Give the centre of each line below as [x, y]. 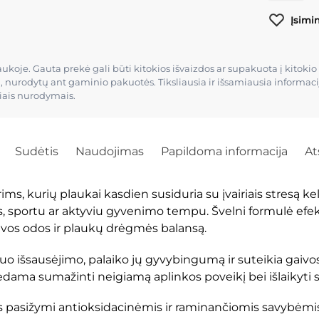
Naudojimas [109, 152]
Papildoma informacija [224, 152]
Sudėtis [36, 152]
